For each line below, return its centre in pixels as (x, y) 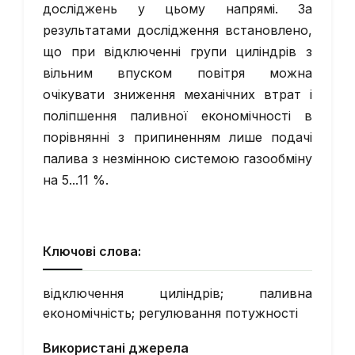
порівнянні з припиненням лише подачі (177, 137)
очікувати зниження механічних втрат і (177, 94)
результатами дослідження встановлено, (177, 30)
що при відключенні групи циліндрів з (177, 52)
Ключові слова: (92, 251)
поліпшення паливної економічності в (177, 116)
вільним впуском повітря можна (177, 73)
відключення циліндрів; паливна (177, 293)
